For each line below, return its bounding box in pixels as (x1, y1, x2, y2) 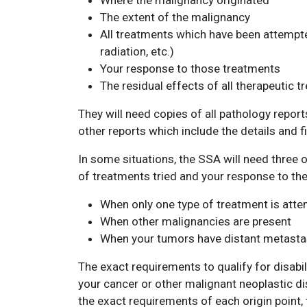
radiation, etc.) (100, 45, 174, 58)
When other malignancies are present (100, 214, 291, 228)
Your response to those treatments (100, 62, 280, 75)
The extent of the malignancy (100, 10, 250, 24)
